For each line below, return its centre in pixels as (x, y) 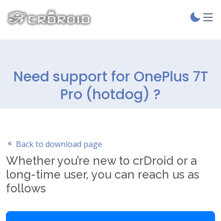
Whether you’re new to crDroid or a (101, 161)
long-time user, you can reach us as (103, 174)
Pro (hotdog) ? (110, 94)
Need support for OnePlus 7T (110, 77)
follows (26, 188)
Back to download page (58, 144)
